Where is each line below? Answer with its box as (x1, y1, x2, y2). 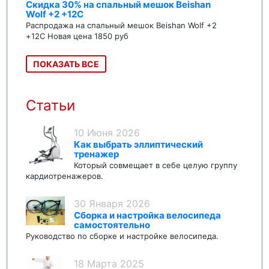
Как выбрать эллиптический (74, 138, 203, 150)
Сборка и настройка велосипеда (74, 209, 221, 221)
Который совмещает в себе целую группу (74, 160, 237, 170)
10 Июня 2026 (74, 126, 140, 139)
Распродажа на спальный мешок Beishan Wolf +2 (26, 20, 217, 30)
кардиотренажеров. (26, 171, 103, 181)
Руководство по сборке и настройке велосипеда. (26, 231, 219, 241)
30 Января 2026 (74, 197, 150, 210)
